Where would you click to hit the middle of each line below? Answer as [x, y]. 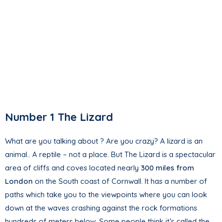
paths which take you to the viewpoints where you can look [106, 194]
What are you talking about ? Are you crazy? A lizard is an [104, 141]
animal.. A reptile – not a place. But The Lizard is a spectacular [110, 154]
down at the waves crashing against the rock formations [101, 208]
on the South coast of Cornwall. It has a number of [120, 181]
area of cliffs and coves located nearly [73, 167]
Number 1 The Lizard [59, 117]
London [19, 181]
